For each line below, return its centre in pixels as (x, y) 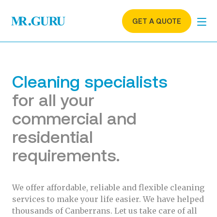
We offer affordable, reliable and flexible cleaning (108, 187)
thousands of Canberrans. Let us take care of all (105, 211)
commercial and (74, 118)
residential (53, 137)
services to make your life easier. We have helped (108, 199)
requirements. (66, 155)
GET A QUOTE (157, 21)
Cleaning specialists (90, 82)
